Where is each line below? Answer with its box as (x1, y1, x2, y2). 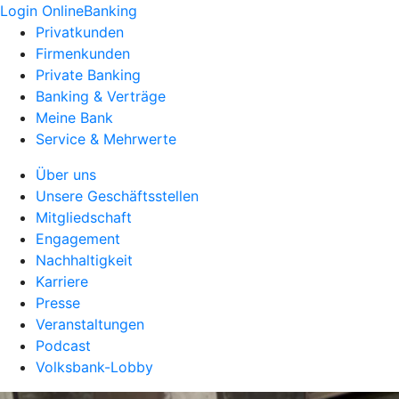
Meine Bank (36, 109, 113, 126)
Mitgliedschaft (36, 208, 132, 226)
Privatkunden (36, 23, 124, 41)
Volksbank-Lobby (36, 358, 153, 376)
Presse (36, 294, 80, 312)
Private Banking (36, 66, 141, 84)
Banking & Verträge (36, 87, 166, 105)
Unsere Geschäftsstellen (36, 187, 199, 205)
